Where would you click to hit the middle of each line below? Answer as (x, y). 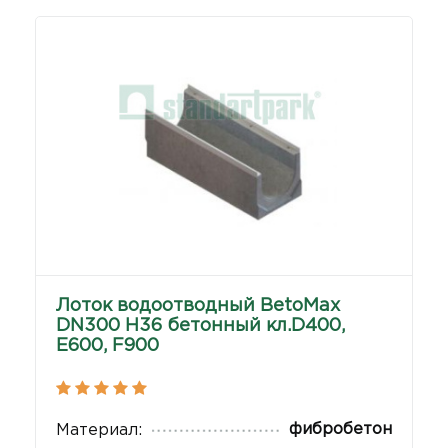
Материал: (99, 431)
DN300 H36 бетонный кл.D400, (200, 326)
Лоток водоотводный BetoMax (198, 306)
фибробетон (340, 430)
